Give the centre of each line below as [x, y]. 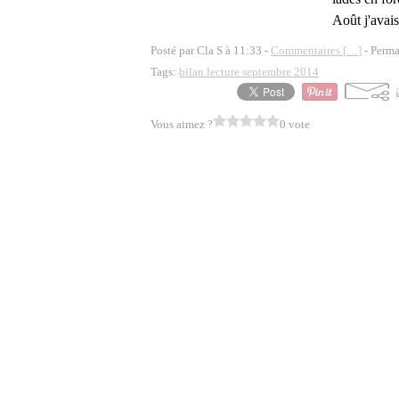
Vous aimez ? [182, 124]
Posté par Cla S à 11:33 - [211, 50]
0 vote [295, 124]
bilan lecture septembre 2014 [249, 72]
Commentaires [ [309, 50]
